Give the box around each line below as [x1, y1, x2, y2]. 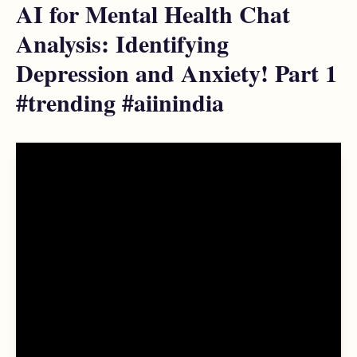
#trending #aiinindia [16, 84, 224, 120]
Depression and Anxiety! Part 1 [16, 55, 337, 90]
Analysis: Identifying [16, 25, 229, 61]
